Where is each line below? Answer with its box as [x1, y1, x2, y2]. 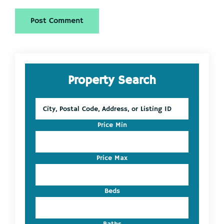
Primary [14, 52, 74, 75]
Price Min [97, 120, 127, 130]
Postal [35, 108, 55, 118]
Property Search [68, 73, 156, 88]
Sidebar [14, 74, 77, 97]
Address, [35, 129, 62, 139]
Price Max [96, 153, 127, 163]
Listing [35, 150, 56, 160]
